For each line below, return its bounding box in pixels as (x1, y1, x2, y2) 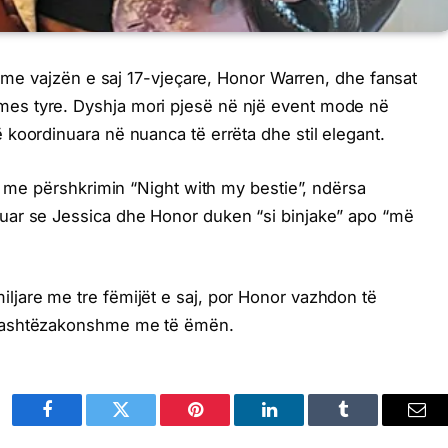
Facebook (45, 415, 116, 434)
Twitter (119, 415, 172, 434)
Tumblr (341, 415, 395, 434)
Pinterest (193, 415, 257, 434)
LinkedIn (267, 415, 334, 434)
